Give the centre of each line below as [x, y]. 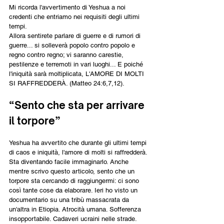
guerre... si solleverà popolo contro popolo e [73, 45]
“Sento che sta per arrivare [78, 105]
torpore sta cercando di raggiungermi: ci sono [75, 180]
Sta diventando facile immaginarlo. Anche [70, 161]
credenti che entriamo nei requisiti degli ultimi [75, 16]
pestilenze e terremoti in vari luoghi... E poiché [77, 64]
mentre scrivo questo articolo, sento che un [73, 171]
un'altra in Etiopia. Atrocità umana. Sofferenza [76, 209]
